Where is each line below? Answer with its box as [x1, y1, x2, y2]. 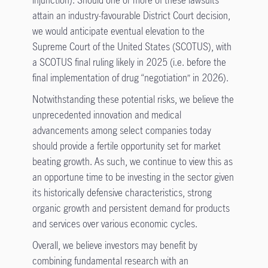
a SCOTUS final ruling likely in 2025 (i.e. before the [32, 55, 226, 69]
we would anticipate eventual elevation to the [32, 24, 205, 38]
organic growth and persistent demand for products [32, 201, 230, 215]
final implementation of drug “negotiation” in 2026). [32, 71, 229, 84]
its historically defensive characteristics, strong [32, 185, 212, 199]
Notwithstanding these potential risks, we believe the [32, 92, 234, 106]
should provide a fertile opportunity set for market [32, 139, 221, 153]
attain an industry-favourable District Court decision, [32, 8, 230, 22]
